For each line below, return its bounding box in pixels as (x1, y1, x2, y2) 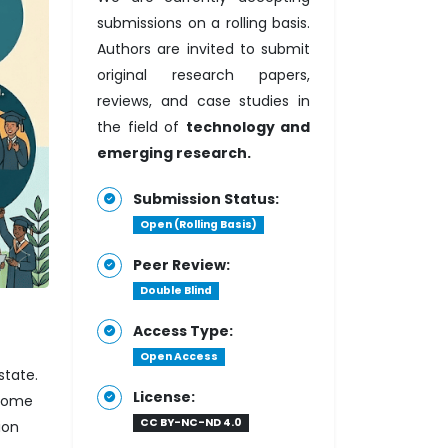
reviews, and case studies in (97, 91, 310, 111)
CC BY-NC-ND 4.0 (139, 415, 242, 430)
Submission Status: (133, 189, 279, 209)
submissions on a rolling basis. (97, 13, 310, 33)
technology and (185, 117, 310, 137)
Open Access (139, 349, 218, 364)
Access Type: (133, 321, 233, 341)
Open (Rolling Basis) (139, 217, 257, 232)
